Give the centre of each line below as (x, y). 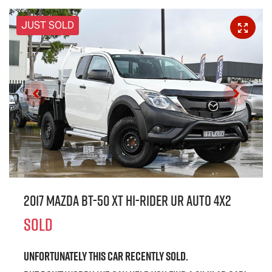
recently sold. (156, 257)
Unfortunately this (66, 257)
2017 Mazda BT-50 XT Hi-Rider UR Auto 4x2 (127, 201)
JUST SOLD (48, 25)
